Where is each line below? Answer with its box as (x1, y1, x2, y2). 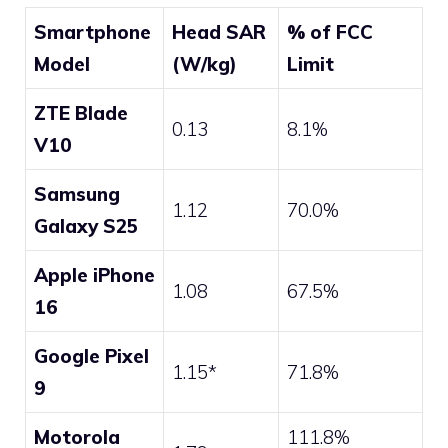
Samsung (34, 182, 120, 207)
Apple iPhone (34, 263, 155, 288)
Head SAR (172, 20, 266, 45)
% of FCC (287, 20, 373, 45)
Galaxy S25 (34, 214, 138, 239)
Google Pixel (34, 344, 149, 369)
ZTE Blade (34, 101, 128, 126)
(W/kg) (172, 52, 237, 77)
